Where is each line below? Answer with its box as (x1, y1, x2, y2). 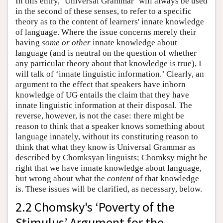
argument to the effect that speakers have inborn (15, 80, 186, 90)
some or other (42, 38, 91, 48)
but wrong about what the (15, 174, 107, 184)
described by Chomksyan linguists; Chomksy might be (15, 153, 208, 163)
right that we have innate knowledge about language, (15, 163, 202, 173)
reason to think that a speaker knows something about (15, 121, 205, 131)
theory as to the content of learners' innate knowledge (15, 17, 204, 27)
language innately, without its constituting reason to (15, 132, 198, 142)
